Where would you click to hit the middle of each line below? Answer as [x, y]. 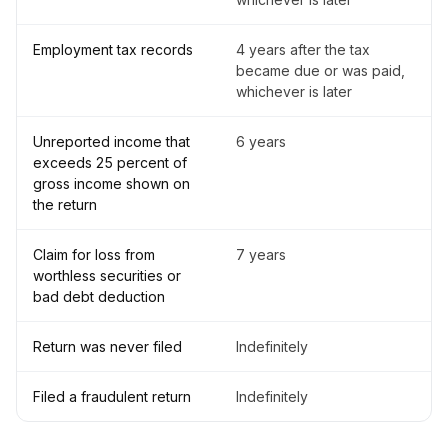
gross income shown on [111, 184]
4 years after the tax [303, 50]
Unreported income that [111, 142]
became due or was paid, [320, 71]
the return [65, 205]
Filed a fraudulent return [112, 397]
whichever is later [294, 92]
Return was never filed [107, 347]
